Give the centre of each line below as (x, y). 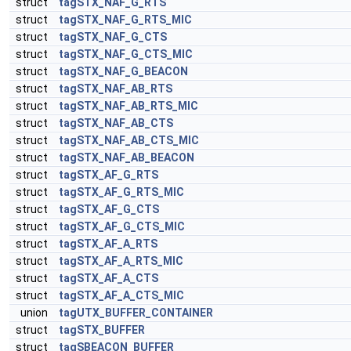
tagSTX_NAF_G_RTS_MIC (125, 20)
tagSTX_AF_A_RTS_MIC (121, 261)
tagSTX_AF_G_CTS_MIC (122, 226)
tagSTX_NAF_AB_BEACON (127, 157)
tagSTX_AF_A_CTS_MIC (121, 295)
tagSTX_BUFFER (102, 330)
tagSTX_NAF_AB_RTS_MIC (128, 106)
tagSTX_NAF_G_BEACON (123, 71)
